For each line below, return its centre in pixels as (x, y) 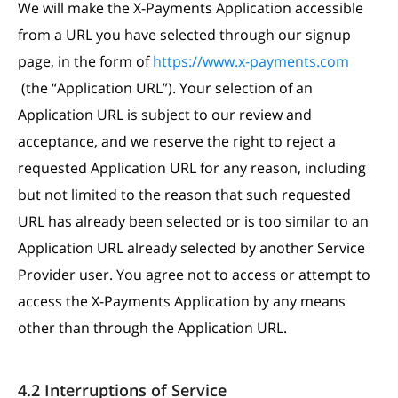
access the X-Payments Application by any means (182, 301)
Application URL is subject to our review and (165, 115)
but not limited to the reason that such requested (184, 195)
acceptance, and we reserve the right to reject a (177, 141)
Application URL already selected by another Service (191, 248)
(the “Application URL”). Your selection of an (165, 88)
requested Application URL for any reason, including (192, 168)
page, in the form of (85, 61)
